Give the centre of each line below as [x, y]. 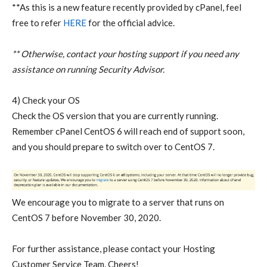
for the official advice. [131, 23]
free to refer [38, 23]
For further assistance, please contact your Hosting [114, 249]
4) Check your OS [46, 100]
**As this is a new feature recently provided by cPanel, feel [127, 7]
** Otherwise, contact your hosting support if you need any [125, 54]
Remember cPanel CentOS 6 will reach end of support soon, [128, 131]
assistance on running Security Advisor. [88, 69]
